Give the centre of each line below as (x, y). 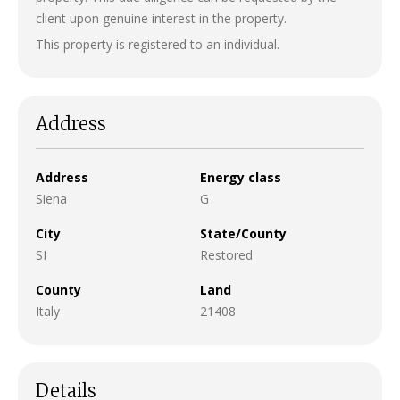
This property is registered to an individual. (158, 44)
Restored (226, 254)
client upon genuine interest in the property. (161, 18)
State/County (243, 233)
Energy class (241, 177)
